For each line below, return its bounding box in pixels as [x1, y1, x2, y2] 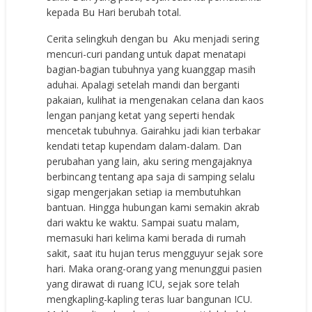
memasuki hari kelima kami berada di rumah [47, 231, 247, 244]
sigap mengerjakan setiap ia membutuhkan [47, 185, 242, 198]
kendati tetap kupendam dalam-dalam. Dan [47, 139, 242, 153]
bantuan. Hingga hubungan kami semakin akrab [47, 200, 260, 214]
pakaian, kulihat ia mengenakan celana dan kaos [47, 93, 265, 107]
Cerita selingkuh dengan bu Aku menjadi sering [47, 31, 260, 45]
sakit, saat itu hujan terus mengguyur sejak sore [47, 246, 264, 260]
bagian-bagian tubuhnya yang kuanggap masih [47, 62, 256, 76]
